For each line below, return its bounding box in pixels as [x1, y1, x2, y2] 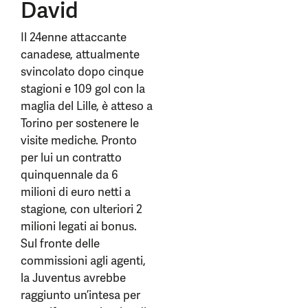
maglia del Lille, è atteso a [21, 98, 153, 113]
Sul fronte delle [21, 236, 100, 251]
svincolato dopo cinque [21, 64, 144, 79]
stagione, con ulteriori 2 [21, 201, 142, 217]
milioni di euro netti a [21, 184, 131, 199]
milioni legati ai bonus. [21, 219, 137, 234]
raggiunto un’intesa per [21, 287, 140, 302]
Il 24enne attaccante [21, 30, 126, 45]
